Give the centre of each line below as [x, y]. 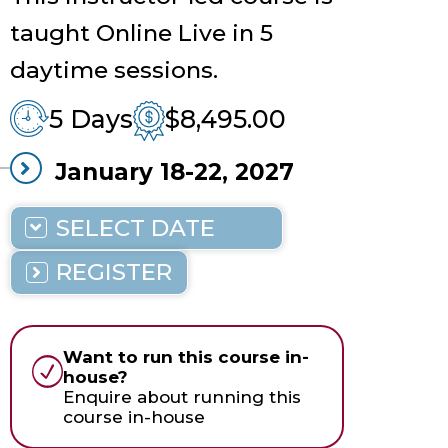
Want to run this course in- [186, 356]
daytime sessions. [113, 69]
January [103, 171]
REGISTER [113, 271]
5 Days [91, 118]
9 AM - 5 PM [125, 198]
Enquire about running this [182, 396]
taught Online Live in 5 [141, 32]
